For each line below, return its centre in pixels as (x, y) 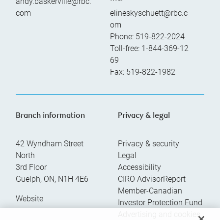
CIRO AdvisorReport (152, 179)
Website (29, 198)
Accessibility (139, 167)
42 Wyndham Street (50, 143)
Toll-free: (126, 48)
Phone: (123, 36)
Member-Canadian (150, 191)
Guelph (28, 179)
